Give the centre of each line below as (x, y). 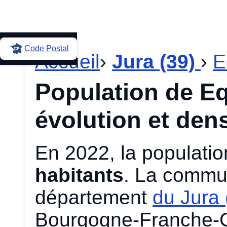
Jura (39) (154, 62)
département (94, 197)
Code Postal (47, 48)
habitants (79, 175)
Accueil (67, 62)
